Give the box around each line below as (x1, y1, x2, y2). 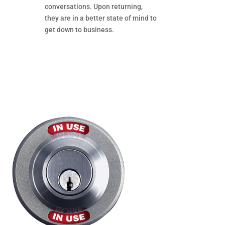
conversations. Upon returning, (45, 2, 143, 11)
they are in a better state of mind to (45, 14, 157, 22)
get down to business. (45, 25, 115, 34)
